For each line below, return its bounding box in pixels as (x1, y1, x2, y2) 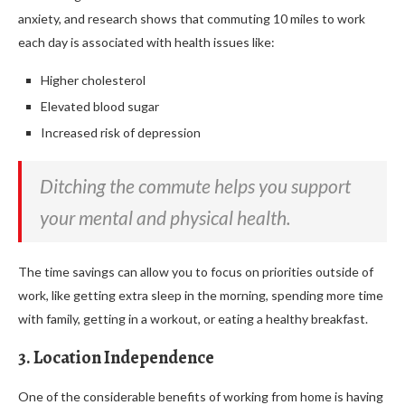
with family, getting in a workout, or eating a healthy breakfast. (18, 310, 368, 326)
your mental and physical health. (40, 205, 290, 229)
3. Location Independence (18, 344, 214, 370)
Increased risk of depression (41, 124, 201, 140)
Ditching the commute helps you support (40, 174, 351, 197)
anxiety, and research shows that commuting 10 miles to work (18, 10, 365, 26)
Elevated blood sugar (41, 98, 159, 114)
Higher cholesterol (41, 71, 146, 88)
